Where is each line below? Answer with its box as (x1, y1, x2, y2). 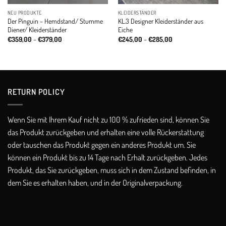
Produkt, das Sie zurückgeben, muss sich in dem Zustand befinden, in (8, 164, 216, 175)
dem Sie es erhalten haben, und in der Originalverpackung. (8, 177, 183, 188)
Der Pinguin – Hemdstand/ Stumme (7, 17, 103, 26)
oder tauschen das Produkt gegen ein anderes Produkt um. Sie (8, 139, 196, 150)
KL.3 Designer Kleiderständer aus (118, 17, 203, 26)
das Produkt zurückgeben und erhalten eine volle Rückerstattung (8, 127, 204, 137)
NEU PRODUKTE (7, 9, 42, 16)
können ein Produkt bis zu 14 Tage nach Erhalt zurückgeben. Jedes (8, 152, 207, 162)
